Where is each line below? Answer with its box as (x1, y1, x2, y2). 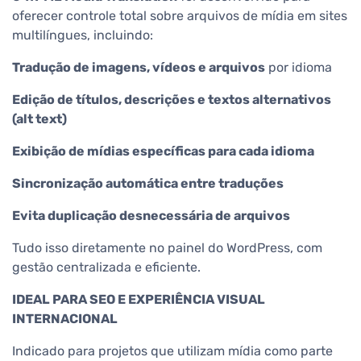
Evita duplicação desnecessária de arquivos (12, 208, 290, 224)
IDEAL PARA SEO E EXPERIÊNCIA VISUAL (12, 292, 265, 308)
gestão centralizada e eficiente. (12, 259, 201, 276)
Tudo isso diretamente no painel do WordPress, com (12, 240, 322, 256)
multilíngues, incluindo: (12, 27, 153, 44)
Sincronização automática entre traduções (12, 176, 284, 192)
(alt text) (12, 111, 67, 127)
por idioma (265, 60, 332, 76)
